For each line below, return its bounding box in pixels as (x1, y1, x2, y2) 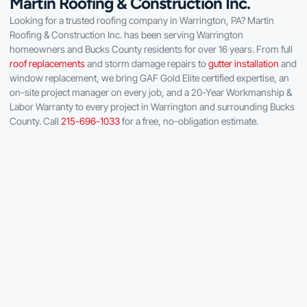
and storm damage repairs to (85, 58, 208, 69)
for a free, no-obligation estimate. (120, 115, 258, 127)
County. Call (10, 115, 61, 127)
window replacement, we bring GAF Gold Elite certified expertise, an (10, 72, 289, 84)
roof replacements (10, 58, 85, 69)
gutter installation (208, 58, 279, 69)
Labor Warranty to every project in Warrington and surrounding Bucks (10, 101, 295, 112)
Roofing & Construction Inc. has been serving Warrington (10, 29, 243, 40)
